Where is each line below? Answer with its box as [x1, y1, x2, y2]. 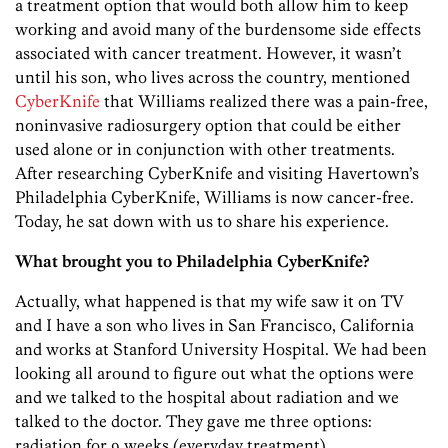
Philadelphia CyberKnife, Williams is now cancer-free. [15, 187, 414, 208]
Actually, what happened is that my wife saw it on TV [15, 291, 404, 312]
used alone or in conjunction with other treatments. [15, 139, 395, 160]
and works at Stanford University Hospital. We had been [15, 339, 427, 360]
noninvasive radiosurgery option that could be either [15, 115, 401, 136]
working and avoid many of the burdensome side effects [15, 19, 421, 40]
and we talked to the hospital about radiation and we [15, 387, 399, 408]
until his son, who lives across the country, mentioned [15, 67, 410, 88]
